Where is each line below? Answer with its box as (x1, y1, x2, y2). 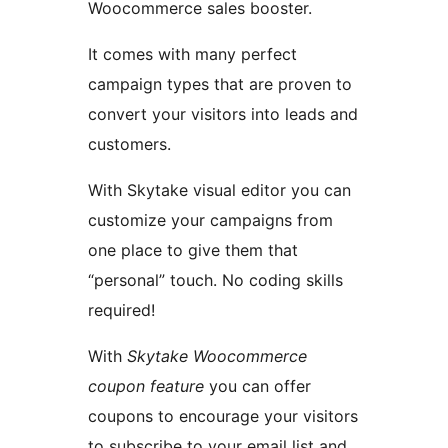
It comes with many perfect (88, 44, 297, 65)
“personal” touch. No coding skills (88, 270, 343, 291)
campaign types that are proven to (88, 74, 352, 95)
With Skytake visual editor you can (88, 180, 351, 201)
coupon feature (88, 376, 204, 397)
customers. (88, 134, 171, 155)
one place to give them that (88, 240, 298, 261)
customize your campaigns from (88, 210, 333, 231)
